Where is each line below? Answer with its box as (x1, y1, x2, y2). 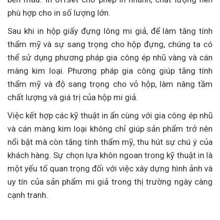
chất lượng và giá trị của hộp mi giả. (7, 92, 138, 103)
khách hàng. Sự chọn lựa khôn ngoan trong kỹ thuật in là (7, 150, 213, 161)
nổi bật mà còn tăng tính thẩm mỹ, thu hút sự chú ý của (7, 137, 213, 147)
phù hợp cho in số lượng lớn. (7, 8, 110, 18)
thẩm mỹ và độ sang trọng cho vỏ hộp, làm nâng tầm (7, 79, 213, 89)
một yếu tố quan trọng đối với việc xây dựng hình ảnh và (7, 164, 213, 174)
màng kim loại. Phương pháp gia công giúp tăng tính (7, 66, 213, 76)
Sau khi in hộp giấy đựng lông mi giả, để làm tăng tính (7, 26, 213, 36)
